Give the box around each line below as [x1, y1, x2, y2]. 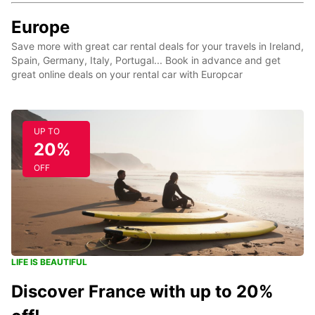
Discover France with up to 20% [11, 281, 274, 302]
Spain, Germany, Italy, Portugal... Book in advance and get [11, 54, 281, 66]
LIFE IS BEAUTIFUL [11, 257, 87, 267]
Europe [11, 17, 70, 37]
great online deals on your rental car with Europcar [11, 68, 243, 80]
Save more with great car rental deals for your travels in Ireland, [11, 40, 304, 52]
